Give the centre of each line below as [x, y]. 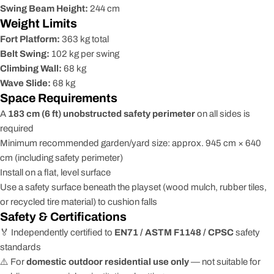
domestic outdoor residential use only [108, 262]
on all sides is [223, 114]
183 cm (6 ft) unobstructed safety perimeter [102, 114]
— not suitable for [225, 262]
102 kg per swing [84, 54]
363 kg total [84, 39]
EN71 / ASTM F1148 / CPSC [174, 232]
